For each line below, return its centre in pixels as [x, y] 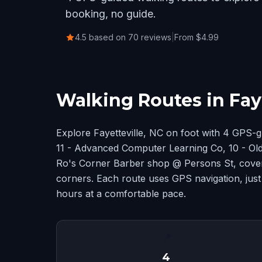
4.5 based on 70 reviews [123, 37]
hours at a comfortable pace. [121, 194]
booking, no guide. [111, 14]
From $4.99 [196, 37]
